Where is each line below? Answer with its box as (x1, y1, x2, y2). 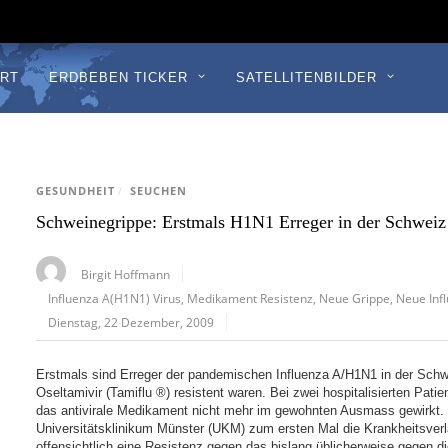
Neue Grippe (319, 290, 391, 307)
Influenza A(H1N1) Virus (48, 290, 182, 307)
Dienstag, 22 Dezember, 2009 (48, 314, 215, 331)
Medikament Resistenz (187, 290, 314, 307)
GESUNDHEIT (36, 184, 116, 199)
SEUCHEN (130, 184, 188, 199)
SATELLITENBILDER (235, 70, 377, 85)
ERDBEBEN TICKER (48, 70, 188, 85)
